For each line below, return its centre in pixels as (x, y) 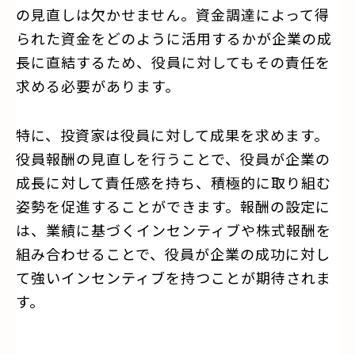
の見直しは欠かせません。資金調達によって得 (173, 14)
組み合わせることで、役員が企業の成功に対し (173, 253)
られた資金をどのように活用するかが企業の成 (174, 38)
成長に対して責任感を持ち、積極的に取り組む (174, 182)
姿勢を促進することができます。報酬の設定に (173, 206)
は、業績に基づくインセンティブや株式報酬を (174, 229)
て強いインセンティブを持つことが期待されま (174, 277)
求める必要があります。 (98, 85)
